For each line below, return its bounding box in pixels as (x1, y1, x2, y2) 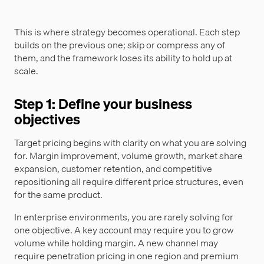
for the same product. (14, 187, 103, 203)
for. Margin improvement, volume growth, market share (14, 148, 243, 164)
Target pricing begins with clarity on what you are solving (14, 135, 246, 151)
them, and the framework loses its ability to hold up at (14, 50, 232, 66)
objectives (14, 108, 80, 131)
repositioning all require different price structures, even (14, 174, 243, 190)
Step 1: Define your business (14, 93, 192, 115)
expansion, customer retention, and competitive (14, 161, 212, 177)
